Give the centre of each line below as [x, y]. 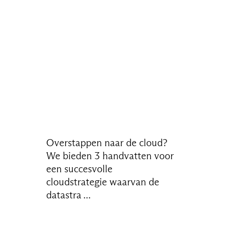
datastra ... [69, 195]
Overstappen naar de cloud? [107, 142]
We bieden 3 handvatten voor [110, 155]
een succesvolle [80, 168]
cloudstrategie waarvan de [103, 182]
